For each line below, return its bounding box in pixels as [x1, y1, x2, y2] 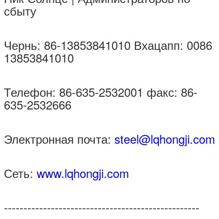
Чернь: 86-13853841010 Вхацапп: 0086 [4, 36, 212, 53]
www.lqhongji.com [37, 164, 129, 181]
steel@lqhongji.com [114, 130, 215, 147]
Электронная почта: [4, 130, 114, 147]
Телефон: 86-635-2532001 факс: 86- [4, 83, 197, 100]
